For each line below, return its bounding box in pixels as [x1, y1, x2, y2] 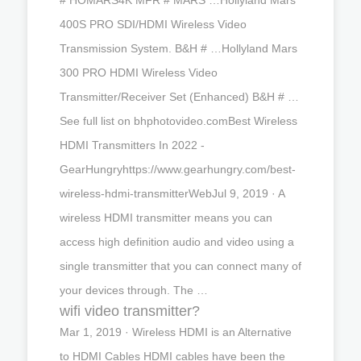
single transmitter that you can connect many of [60, 259, 301, 272]
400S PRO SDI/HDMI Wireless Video [60, 17, 247, 31]
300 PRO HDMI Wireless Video [60, 65, 218, 79]
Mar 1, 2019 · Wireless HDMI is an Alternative [60, 325, 292, 338]
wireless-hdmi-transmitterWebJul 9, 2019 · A [60, 186, 284, 200]
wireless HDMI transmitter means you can [60, 210, 272, 224]
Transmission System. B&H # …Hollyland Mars [60, 41, 297, 55]
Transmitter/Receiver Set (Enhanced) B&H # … [60, 89, 299, 103]
